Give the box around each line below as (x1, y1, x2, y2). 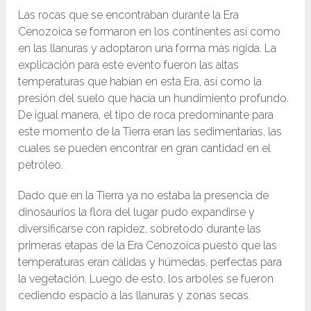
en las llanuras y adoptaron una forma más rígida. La (18, 41, 277, 55)
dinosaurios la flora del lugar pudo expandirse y (18, 205, 255, 219)
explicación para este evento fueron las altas (18, 58, 239, 72)
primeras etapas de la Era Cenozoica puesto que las (18, 238, 278, 252)
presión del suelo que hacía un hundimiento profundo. (18, 91, 289, 105)
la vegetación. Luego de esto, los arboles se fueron (18, 271, 274, 285)
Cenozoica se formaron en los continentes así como (18, 24, 281, 38)
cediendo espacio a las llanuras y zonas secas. (18, 288, 251, 302)
